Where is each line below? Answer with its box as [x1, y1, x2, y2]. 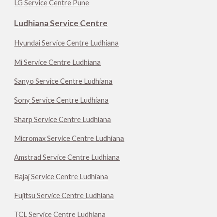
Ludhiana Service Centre [14, 18, 108, 29]
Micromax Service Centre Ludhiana [14, 134, 124, 143]
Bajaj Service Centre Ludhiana [14, 172, 108, 181]
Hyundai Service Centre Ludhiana [14, 39, 119, 47]
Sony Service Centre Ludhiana [14, 96, 109, 105]
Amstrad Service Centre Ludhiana [14, 153, 120, 162]
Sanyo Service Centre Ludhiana [14, 77, 113, 86]
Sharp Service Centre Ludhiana [14, 115, 111, 124]
